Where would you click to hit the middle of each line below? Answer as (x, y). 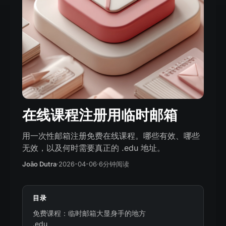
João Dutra (39, 164)
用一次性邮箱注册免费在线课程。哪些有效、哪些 (111, 136)
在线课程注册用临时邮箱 (100, 115)
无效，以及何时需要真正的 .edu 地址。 (94, 148)
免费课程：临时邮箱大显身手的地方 (89, 213)
